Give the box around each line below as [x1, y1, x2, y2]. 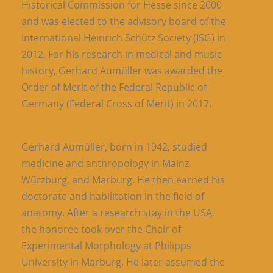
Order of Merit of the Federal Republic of [21, 80, 207, 94]
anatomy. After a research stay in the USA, [21, 205, 214, 219]
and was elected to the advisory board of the [21, 14, 226, 28]
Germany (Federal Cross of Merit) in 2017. [21, 96, 211, 110]
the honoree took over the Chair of [21, 222, 181, 236]
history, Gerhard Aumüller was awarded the [21, 63, 222, 77]
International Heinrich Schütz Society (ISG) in [21, 30, 225, 44]
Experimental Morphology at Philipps [21, 238, 191, 252]
